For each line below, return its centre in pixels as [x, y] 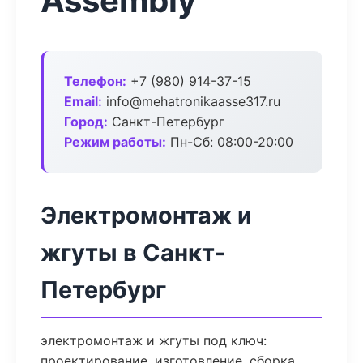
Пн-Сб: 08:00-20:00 [230, 142]
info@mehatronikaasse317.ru [191, 101]
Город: [86, 122]
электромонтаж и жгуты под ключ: [154, 340]
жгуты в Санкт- [133, 252]
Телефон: [95, 81]
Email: [83, 101]
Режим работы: [115, 142]
